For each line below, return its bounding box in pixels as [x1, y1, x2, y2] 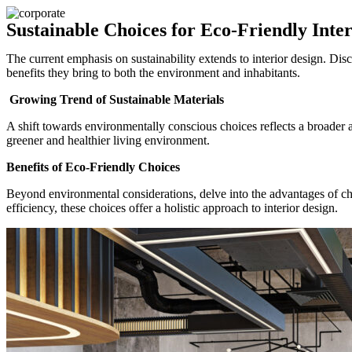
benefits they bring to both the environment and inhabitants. [6, 65, 300, 79]
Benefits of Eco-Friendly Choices [6, 159, 180, 174]
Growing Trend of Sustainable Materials [9, 92, 224, 106]
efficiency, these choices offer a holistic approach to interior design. [6, 200, 338, 214]
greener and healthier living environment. [6, 133, 210, 147]
